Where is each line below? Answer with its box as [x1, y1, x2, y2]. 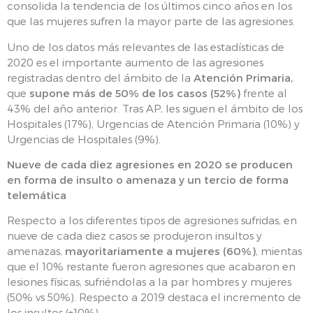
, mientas [256, 245, 302, 258]
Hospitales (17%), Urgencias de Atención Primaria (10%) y [7, 117, 300, 130]
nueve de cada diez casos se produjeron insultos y [7, 229, 262, 242]
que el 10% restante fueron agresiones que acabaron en [7, 260, 296, 273]
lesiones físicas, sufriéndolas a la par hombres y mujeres [7, 275, 291, 289]
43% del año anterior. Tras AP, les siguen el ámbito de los [7, 101, 303, 115]
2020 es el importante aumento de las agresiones [7, 55, 263, 68]
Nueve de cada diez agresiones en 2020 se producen [7, 157, 293, 170]
